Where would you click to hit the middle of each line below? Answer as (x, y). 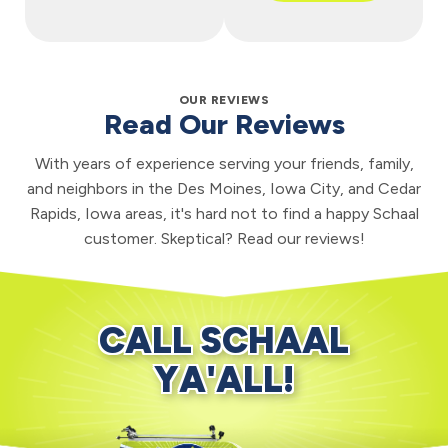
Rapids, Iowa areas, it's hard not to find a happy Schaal (224, 213)
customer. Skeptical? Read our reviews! (224, 238)
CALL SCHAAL (224, 340)
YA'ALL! (224, 379)
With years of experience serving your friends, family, (224, 163)
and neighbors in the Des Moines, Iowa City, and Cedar (224, 188)
